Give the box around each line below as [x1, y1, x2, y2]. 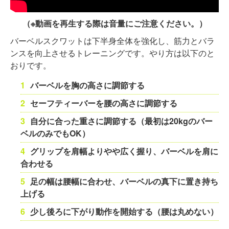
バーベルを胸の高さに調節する [30, 79, 145, 91]
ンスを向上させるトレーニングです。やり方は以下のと [10, 47, 215, 59]
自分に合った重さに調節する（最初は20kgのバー [30, 114, 213, 127]
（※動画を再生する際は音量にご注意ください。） [22, 17, 207, 29]
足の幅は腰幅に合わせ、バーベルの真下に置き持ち [30, 175, 218, 187]
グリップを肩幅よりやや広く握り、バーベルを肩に [30, 145, 218, 157]
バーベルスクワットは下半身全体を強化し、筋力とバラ [10, 34, 215, 47]
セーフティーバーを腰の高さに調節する [30, 97, 177, 109]
